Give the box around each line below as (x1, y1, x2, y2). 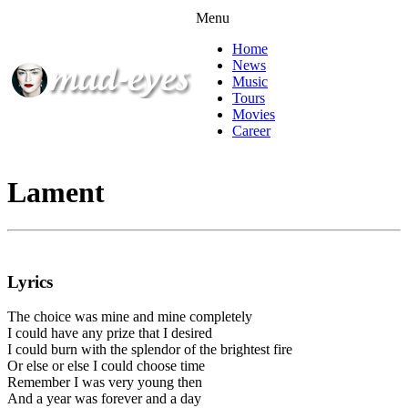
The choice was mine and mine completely (7, 309, 252, 325)
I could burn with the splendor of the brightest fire (7, 342, 292, 358)
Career (232, 123, 270, 138)
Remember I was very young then (7, 374, 202, 391)
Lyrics (7, 271, 53, 291)
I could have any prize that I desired (7, 325, 212, 342)
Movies (232, 107, 275, 122)
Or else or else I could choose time (7, 358, 205, 374)
